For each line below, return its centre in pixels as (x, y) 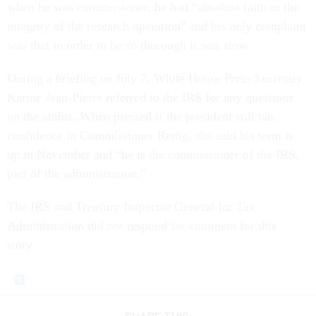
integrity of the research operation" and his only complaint (157, 26)
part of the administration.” (78, 174)
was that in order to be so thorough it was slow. (130, 45)
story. (23, 245)
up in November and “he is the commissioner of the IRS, (153, 155)
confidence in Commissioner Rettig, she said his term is (150, 136)
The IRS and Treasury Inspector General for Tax (131, 207)
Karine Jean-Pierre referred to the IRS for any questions (150, 98)
